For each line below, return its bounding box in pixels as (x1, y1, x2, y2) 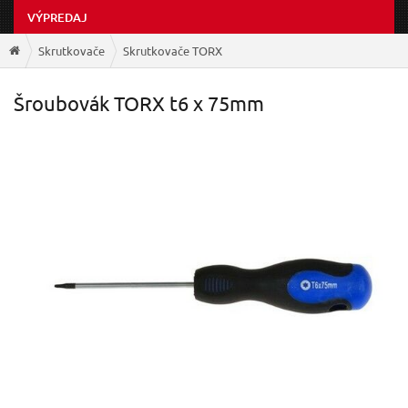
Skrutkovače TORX (123, 42, 222, 58)
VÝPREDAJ (27, 9, 87, 26)
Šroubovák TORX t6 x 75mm (14, 91, 264, 116)
